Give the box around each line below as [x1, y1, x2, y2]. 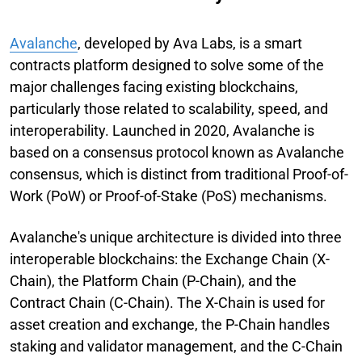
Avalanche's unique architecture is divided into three [10, 228, 342, 246]
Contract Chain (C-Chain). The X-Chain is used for [10, 293, 325, 311]
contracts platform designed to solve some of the [10, 56, 324, 74]
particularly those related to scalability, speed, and [10, 99, 328, 117]
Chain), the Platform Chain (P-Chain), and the [10, 271, 297, 289]
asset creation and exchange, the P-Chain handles [10, 315, 330, 333]
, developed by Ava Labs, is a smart [78, 34, 302, 52]
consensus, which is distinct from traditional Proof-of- [10, 165, 348, 183]
